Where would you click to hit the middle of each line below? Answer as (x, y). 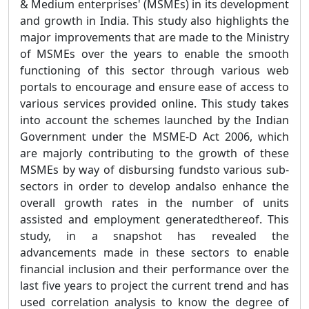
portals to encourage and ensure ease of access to (154, 87)
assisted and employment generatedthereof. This (154, 219)
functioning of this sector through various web (154, 70)
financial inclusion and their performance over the (154, 269)
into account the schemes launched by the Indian (154, 120)
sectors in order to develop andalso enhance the (154, 186)
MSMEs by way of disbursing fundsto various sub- (154, 170)
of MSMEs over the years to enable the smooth (154, 54)
